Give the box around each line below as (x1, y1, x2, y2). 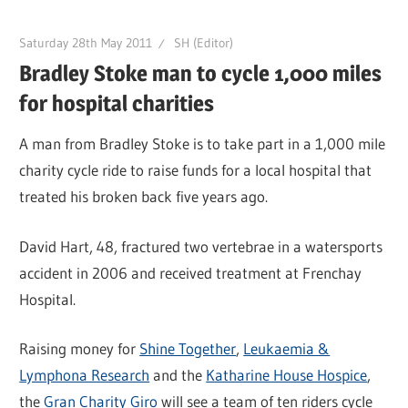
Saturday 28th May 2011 (19, 34, 153, 51)
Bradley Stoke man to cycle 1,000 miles (19, 59, 382, 87)
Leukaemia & (243, 339, 331, 359)
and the (149, 365, 207, 385)
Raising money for (19, 339, 140, 359)
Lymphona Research (19, 365, 150, 385)
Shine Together (139, 339, 237, 359)
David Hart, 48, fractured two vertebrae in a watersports (19, 236, 383, 256)
